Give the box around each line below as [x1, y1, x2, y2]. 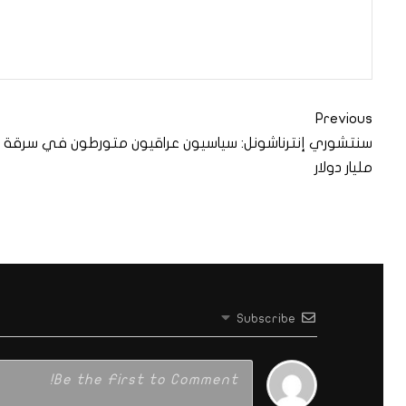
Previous [315, 111, 372, 127]
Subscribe [237, 312, 296, 326]
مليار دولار [314, 160, 372, 176]
